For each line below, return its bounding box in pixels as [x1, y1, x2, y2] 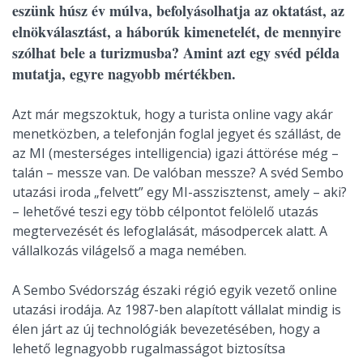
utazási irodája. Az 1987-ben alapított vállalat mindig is [12, 301, 341, 318]
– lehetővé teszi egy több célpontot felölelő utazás [12, 203, 318, 220]
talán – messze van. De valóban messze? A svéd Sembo [12, 164, 344, 181]
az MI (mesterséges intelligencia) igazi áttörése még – [12, 144, 339, 162]
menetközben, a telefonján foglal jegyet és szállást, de [12, 125, 341, 143]
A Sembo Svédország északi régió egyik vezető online [12, 281, 337, 299]
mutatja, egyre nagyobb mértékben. [12, 63, 236, 84]
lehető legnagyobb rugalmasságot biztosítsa [12, 340, 285, 357]
